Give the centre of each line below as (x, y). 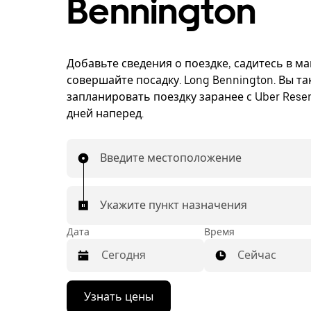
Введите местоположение (171, 158)
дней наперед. (105, 114)
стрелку (86, 302)
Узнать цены (119, 297)
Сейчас (257, 255)
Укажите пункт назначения (174, 205)
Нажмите (90, 289)
